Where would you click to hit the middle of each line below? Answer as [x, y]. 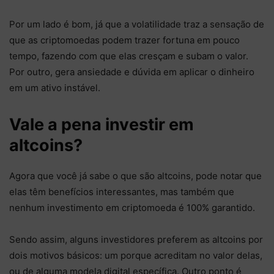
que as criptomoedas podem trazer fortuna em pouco [124, 40]
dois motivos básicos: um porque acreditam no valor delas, [136, 256]
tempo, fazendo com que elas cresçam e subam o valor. [129, 56]
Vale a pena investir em [102, 125]
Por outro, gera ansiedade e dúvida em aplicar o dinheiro [132, 72]
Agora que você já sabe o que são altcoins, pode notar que [135, 176]
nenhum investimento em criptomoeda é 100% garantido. [132, 208]
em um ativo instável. [56, 88]
